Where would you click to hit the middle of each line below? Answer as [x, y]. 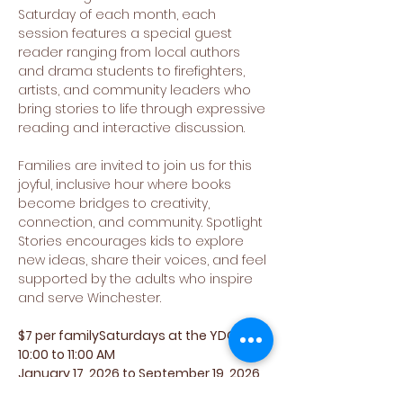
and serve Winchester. [90, 298]
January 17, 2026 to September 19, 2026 [139, 373]
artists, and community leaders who [136, 90]
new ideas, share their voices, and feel [144, 260]
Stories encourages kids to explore [133, 241]
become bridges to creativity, [116, 203]
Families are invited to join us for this [137, 166]
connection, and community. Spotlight [142, 222]
